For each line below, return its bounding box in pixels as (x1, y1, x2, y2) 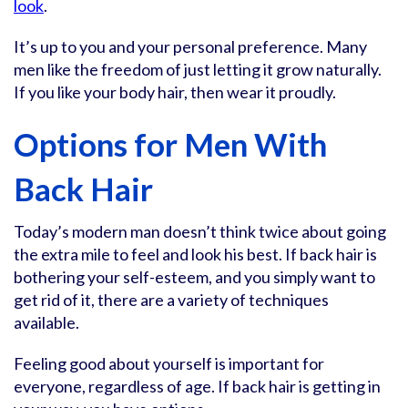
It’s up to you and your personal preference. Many (14, 36, 367, 56)
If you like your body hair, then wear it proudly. (14, 82, 336, 102)
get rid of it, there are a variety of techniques (14, 290, 329, 310)
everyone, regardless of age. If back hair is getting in (14, 376, 381, 396)
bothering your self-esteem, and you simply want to (14, 267, 375, 287)
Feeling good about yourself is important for (14, 353, 324, 373)
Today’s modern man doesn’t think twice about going (14, 221, 386, 241)
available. (14, 312, 79, 332)
